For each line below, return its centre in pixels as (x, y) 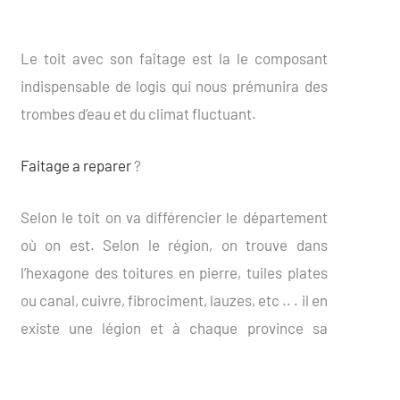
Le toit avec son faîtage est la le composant (174, 58)
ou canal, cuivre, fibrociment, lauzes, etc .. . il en (174, 300)
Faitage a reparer (75, 165)
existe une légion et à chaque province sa (174, 327)
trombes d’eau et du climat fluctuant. (138, 113)
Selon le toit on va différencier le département (174, 217)
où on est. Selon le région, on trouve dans (174, 244)
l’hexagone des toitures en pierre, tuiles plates (174, 272)
